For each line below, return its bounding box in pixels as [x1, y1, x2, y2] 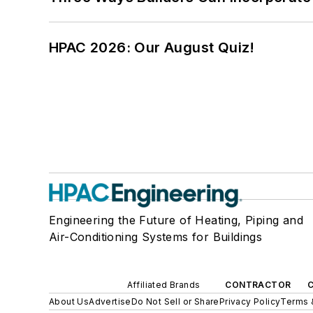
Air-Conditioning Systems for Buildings [49, 230, 263, 245]
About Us [49, 296, 89, 307]
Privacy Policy [219, 296, 281, 307]
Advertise [89, 296, 131, 307]
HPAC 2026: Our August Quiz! [49, 39, 255, 57]
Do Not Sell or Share [131, 296, 219, 307]
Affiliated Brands [126, 279, 201, 291]
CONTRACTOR [225, 279, 291, 291]
